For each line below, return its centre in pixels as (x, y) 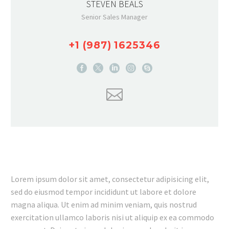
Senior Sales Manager (114, 17)
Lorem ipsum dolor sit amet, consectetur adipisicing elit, (110, 179)
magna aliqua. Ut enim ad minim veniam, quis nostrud (104, 205)
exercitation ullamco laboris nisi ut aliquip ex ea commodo (112, 217)
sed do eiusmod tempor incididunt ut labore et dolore (104, 192)
